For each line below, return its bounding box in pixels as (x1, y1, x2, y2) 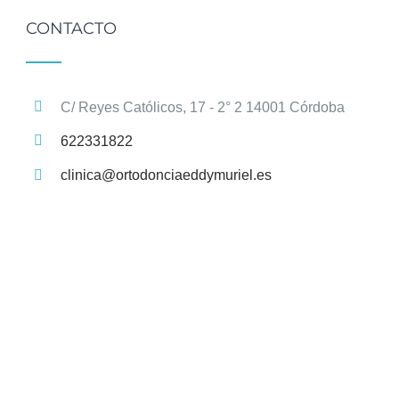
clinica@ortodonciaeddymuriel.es (60, 167, 272, 183)
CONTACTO (26, 19, 118, 38)
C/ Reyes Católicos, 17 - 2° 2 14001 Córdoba (60, 99, 345, 115)
